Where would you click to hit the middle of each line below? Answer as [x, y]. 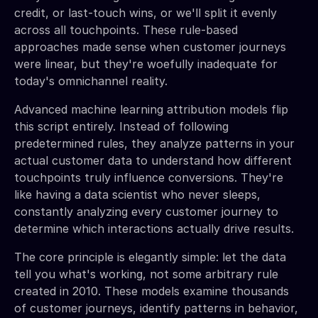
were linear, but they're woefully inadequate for [146, 64]
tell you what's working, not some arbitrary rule [146, 274]
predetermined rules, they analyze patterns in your [154, 143]
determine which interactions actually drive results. [154, 228]
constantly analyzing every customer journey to [146, 211]
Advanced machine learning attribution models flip [151, 109]
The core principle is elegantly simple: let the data [150, 257]
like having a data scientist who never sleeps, [137, 194]
